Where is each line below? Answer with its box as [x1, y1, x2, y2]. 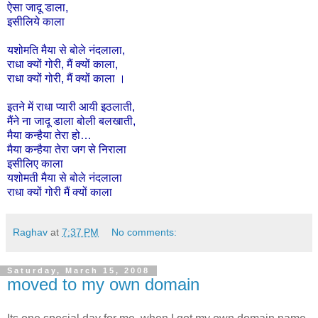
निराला [99, 143, 126, 156]
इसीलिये [7, 16, 40, 28]
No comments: [111, 226, 177, 238]
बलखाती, [99, 115, 136, 128]
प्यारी [56, 101, 76, 114]
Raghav [13, 226, 48, 238]
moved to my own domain [7, 275, 199, 295]
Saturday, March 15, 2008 [7, 266, 150, 275]
